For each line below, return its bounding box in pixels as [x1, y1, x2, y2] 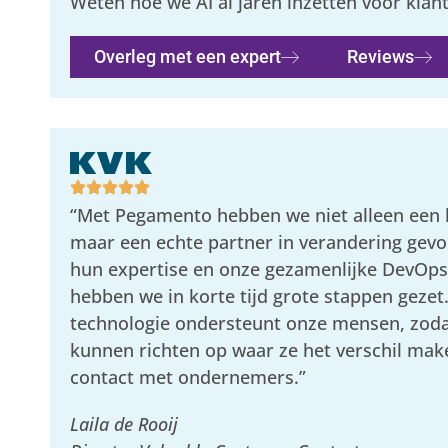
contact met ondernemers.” [70, 365, 307, 389]
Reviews [347, 46, 415, 67]
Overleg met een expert [94, 46, 282, 67]
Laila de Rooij [70, 412, 179, 436]
